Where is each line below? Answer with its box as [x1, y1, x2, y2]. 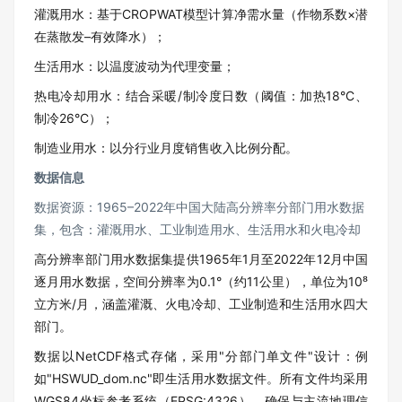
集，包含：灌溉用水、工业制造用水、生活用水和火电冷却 [34, 222, 361, 237]
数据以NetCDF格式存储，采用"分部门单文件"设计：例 [34, 348, 368, 363]
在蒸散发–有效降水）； [34, 29, 166, 44]
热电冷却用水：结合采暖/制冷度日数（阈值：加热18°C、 [34, 88, 368, 103]
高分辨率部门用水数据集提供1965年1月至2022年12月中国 [34, 251, 368, 267]
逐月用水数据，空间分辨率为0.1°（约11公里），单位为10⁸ [34, 274, 368, 289]
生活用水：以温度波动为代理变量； [34, 58, 235, 74]
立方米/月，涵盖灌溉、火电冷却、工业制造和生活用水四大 [34, 296, 368, 311]
